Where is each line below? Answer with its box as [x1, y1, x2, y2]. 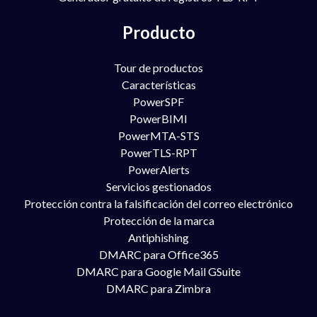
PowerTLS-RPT [120, 146, 197, 159]
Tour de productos [114, 61, 203, 74]
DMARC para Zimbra [106, 282, 211, 295]
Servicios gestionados [105, 180, 212, 193]
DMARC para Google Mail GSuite [76, 265, 241, 278]
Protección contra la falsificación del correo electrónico [24, 197, 293, 210]
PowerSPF [133, 95, 184, 108]
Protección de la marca [103, 214, 214, 227]
